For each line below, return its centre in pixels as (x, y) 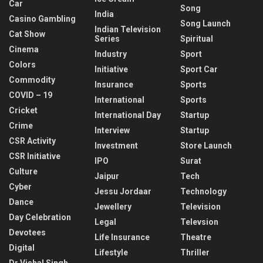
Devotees (27, 233)
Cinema (24, 50)
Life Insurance (122, 237)
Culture (23, 172)
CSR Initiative (35, 156)
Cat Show (27, 34)
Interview (112, 131)
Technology (203, 192)
